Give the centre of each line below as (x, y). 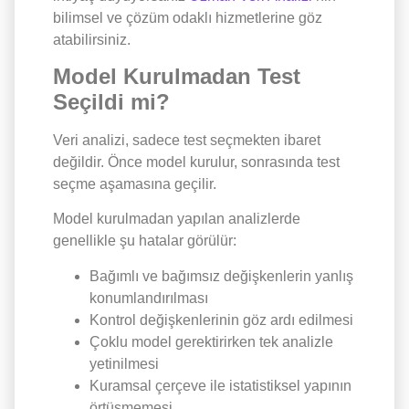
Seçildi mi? (111, 101)
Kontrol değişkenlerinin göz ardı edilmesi (221, 320)
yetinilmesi (124, 363)
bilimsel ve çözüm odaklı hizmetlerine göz (188, 17)
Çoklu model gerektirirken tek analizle (211, 341)
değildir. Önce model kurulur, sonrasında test (196, 162)
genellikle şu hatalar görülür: (145, 241)
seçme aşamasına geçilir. (135, 184)
